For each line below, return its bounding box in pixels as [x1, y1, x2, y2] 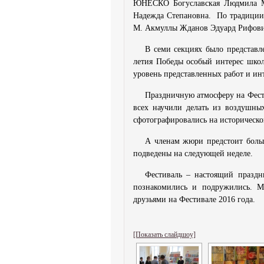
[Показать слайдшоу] [133, 230, 196, 239]
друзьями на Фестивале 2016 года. [133, 195, 255, 204]
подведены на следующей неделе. [133, 149, 253, 158]
